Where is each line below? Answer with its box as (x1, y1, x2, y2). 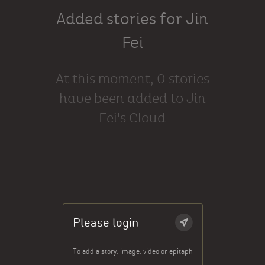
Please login (72, 215, 138, 230)
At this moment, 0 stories (55, 70, 209, 87)
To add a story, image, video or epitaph (72, 247, 193, 256)
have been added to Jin (59, 90, 206, 106)
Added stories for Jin (56, 9, 209, 28)
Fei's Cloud (99, 109, 166, 126)
